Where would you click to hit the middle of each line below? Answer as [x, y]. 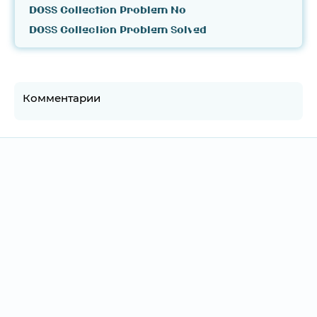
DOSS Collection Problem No [108, 9]
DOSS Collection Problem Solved [118, 29]
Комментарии [62, 98]
